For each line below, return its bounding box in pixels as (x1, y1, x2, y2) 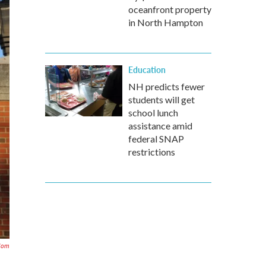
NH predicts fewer (128, 81, 205, 92)
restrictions (128, 146, 175, 157)
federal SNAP (128, 133, 184, 144)
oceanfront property (128, 4, 211, 15)
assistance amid (128, 120, 192, 131)
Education (128, 64, 166, 75)
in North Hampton (128, 17, 203, 28)
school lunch (128, 107, 178, 118)
